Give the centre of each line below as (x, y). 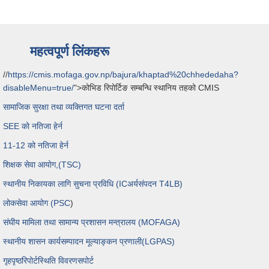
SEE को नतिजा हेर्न (33, 126)
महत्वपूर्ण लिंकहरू (70, 51)
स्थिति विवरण (58, 260)
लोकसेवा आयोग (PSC (37, 203)
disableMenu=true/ (38, 87)
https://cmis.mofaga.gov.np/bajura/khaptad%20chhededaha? (123, 74)
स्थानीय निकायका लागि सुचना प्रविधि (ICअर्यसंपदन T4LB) (93, 183)
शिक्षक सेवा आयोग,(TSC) (42, 164)
